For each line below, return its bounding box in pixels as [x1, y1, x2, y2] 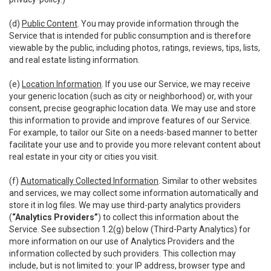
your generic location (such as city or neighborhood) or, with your [9, 91, 253, 101]
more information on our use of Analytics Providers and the [9, 237, 235, 246]
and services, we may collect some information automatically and [9, 188, 258, 198]
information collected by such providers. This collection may [9, 249, 236, 258]
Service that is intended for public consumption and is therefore [9, 31, 251, 41]
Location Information [22, 79, 102, 89]
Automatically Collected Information [21, 176, 158, 186]
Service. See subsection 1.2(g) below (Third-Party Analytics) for [9, 224, 250, 234]
